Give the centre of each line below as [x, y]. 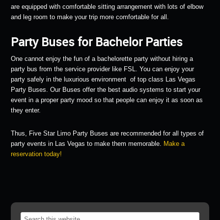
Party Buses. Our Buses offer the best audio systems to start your [106, 89]
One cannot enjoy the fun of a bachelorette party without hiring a [102, 58]
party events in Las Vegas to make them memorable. [87, 143]
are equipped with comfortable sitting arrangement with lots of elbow [107, 6]
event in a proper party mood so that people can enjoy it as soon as [107, 100]
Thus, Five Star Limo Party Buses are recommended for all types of [108, 133]
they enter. [26, 110]
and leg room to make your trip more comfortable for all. [90, 17]
